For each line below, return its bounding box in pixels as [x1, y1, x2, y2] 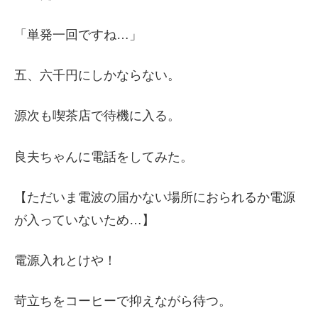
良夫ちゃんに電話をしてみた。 [14, 149, 193, 164]
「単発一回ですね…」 [14, 27, 142, 42]
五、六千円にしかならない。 [14, 68, 180, 83]
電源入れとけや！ [14, 253, 116, 268]
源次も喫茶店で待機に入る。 [14, 109, 180, 124]
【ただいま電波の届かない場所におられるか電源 [14, 190, 295, 204]
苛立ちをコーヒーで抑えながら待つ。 [14, 294, 231, 309]
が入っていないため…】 [14, 212, 155, 227]
